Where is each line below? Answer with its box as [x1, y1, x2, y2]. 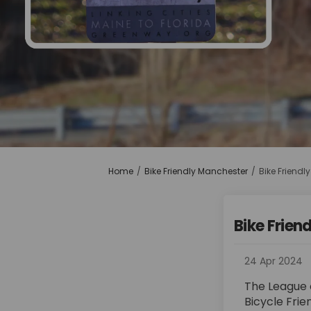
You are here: [79, 165, 134, 176]
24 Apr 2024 [244, 254, 303, 269]
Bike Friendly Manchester [144, 165, 248, 177]
